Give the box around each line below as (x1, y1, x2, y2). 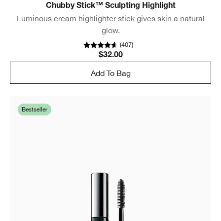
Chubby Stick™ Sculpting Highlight (45, 2, 176, 11)
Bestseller (22, 106, 47, 113)
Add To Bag (90, 68, 131, 77)
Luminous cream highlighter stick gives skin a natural (16, 14, 205, 23)
